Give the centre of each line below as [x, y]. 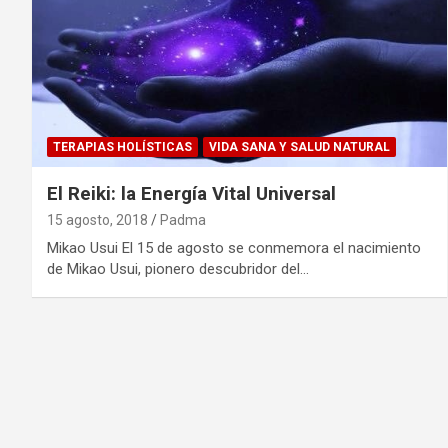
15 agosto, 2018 [97, 219]
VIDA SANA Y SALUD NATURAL [299, 146]
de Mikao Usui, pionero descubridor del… [178, 268]
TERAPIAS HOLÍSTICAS [122, 146]
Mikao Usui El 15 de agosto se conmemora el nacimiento [234, 247]
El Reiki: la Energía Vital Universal [191, 193]
